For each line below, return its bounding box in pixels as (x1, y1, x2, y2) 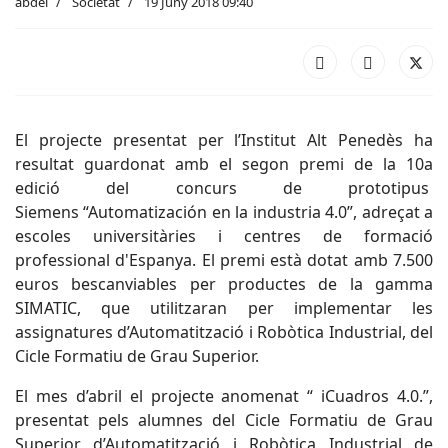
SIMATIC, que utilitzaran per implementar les (15, 297, 433, 319)
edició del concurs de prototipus (15, 177, 433, 199)
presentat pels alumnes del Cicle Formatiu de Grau (15, 409, 433, 431)
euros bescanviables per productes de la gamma (15, 273, 433, 295)
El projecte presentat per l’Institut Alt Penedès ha (15, 129, 433, 151)
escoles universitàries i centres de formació (15, 225, 433, 247)
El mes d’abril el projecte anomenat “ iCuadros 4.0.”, (15, 385, 433, 407)
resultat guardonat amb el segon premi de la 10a (15, 153, 433, 175)
